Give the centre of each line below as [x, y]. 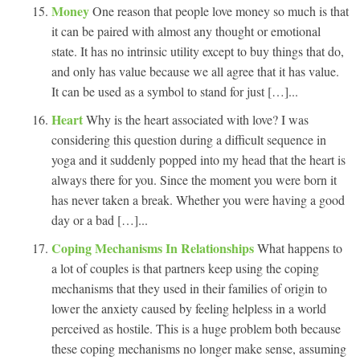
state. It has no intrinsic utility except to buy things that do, [198, 51]
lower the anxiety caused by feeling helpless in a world [189, 308]
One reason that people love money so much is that [221, 10]
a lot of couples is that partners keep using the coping [185, 268]
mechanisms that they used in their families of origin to [189, 288]
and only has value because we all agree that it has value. [195, 71]
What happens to [300, 247]
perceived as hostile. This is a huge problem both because [196, 328]
